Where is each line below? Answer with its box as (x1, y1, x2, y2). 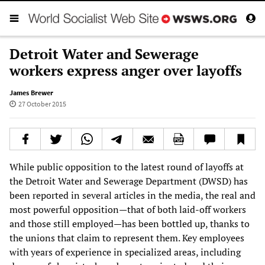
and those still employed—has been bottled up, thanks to (9, 216, 250, 230)
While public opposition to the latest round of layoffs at (9, 160, 244, 173)
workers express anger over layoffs (9, 60, 242, 80)
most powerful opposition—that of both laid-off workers (9, 202, 246, 216)
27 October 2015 (18, 99, 66, 108)
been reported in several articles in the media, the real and (9, 188, 256, 202)
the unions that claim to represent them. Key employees (9, 231, 244, 244)
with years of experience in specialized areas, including (9, 245, 241, 258)
